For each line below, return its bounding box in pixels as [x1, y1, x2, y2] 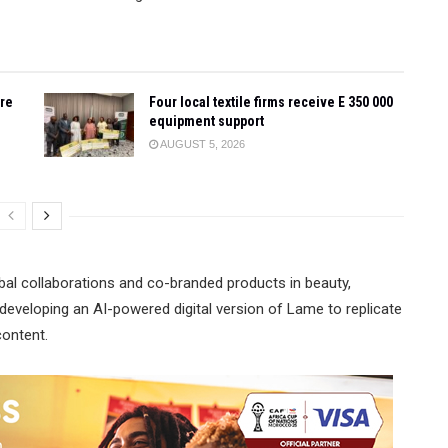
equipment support [149, 113, 264, 129]
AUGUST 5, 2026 [158, 138, 245, 150]
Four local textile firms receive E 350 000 [149, 94, 393, 110]
